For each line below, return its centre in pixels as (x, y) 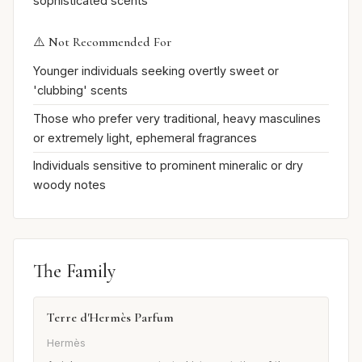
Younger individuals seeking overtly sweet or (156, 71)
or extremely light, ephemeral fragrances (145, 137)
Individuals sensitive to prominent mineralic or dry (168, 166)
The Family (74, 271)
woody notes (69, 185)
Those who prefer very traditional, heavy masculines (177, 118)
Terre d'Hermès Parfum (110, 318)
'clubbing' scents (80, 90)
